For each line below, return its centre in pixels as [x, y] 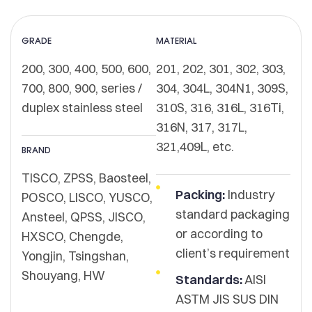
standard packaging [232, 214]
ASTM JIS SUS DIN [227, 299]
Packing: [200, 195]
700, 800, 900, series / [82, 88]
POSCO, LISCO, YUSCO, [87, 198]
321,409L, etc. [195, 147]
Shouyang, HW [63, 276]
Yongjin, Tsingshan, [75, 256]
